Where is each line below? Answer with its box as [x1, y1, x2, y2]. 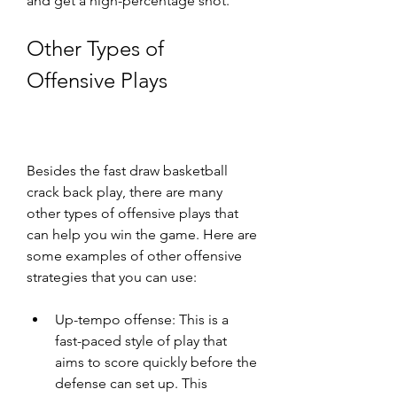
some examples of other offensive [27, 247, 242, 264]
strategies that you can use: [27, 269, 197, 285]
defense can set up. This [55, 375, 207, 392]
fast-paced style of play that [55, 332, 227, 349]
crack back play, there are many [27, 183, 222, 200]
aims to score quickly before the [55, 354, 257, 370]
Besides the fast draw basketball [27, 162, 228, 179]
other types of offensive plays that [27, 205, 238, 222]
